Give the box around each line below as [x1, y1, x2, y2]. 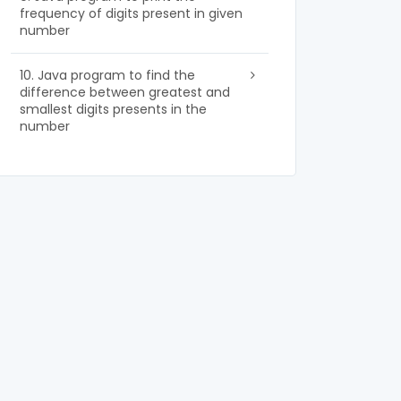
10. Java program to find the [20, 66, 195, 84]
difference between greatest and [20, 83, 230, 101]
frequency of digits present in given [20, 4, 243, 22]
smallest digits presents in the [20, 100, 207, 118]
